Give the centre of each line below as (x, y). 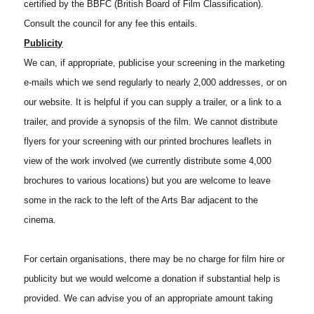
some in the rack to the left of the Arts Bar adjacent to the (141, 200)
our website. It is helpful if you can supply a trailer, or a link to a (153, 102)
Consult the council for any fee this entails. (111, 24)
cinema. (40, 220)
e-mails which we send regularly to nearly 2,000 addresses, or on (156, 83)
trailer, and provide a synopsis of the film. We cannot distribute (151, 122)
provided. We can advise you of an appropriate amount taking (149, 299)
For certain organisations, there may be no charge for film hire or (155, 259)
